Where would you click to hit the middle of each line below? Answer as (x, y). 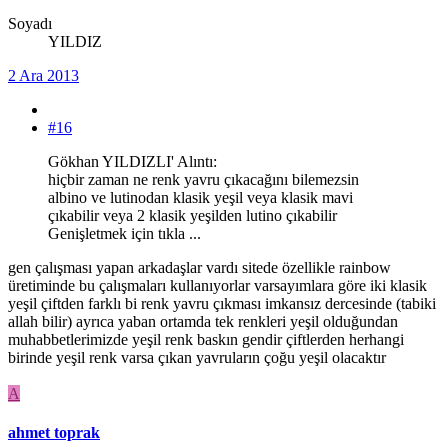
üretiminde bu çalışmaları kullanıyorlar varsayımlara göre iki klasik (217, 286)
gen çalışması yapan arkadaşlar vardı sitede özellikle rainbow (199, 268)
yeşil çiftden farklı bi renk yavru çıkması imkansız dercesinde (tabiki (222, 304)
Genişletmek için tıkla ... (124, 234)
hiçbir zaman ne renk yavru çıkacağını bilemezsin (203, 180)
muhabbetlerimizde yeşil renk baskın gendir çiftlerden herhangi (206, 340)
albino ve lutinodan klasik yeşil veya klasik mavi (200, 198)
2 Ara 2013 (43, 76)
